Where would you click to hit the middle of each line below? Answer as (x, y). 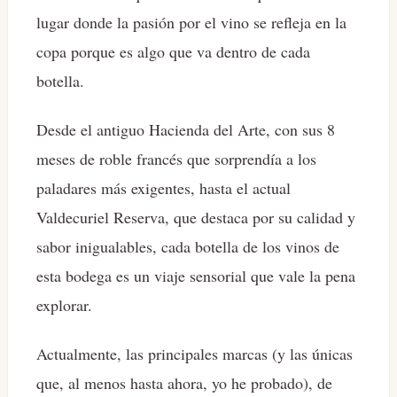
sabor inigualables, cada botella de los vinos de (188, 247)
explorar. (64, 305)
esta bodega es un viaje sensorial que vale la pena (196, 276)
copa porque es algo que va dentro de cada (173, 52)
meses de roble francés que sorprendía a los (176, 159)
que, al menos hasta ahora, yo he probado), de (184, 383)
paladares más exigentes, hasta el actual (163, 188)
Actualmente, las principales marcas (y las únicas (195, 354)
